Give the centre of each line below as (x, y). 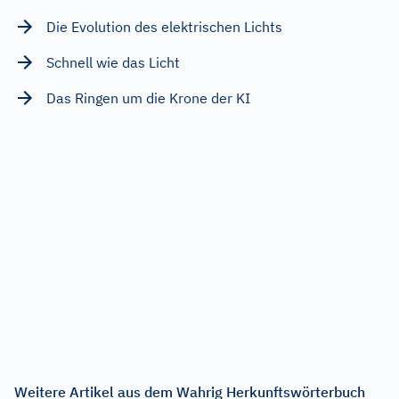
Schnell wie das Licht (113, 62)
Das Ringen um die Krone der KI (148, 98)
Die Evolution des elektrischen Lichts (164, 26)
